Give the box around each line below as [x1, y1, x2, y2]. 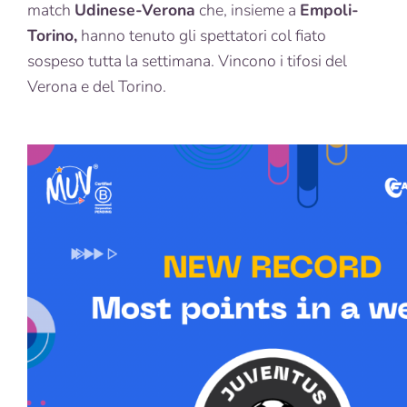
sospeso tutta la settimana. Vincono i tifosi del [27, 49, 347, 72]
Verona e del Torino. [27, 74, 166, 97]
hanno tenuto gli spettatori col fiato [77, 24, 326, 46]
